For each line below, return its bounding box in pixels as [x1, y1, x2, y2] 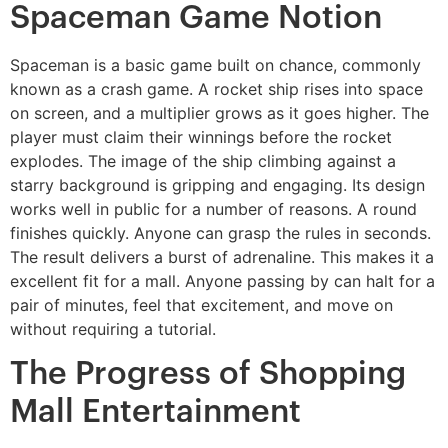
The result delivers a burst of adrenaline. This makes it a [10, 246, 434, 267]
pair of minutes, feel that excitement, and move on [10, 294, 393, 315]
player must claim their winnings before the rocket [10, 126, 392, 147]
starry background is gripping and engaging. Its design [10, 174, 425, 195]
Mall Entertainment [10, 396, 301, 429]
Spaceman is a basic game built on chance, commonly [10, 54, 421, 75]
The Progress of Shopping [10, 358, 406, 391]
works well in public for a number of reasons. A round [10, 198, 417, 219]
